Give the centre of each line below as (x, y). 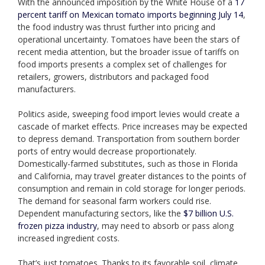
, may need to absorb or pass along (165, 226)
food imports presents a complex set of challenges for (122, 64)
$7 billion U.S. (209, 214)
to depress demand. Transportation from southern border (129, 139)
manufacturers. (47, 89)
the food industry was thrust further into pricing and (117, 27)
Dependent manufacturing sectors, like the (101, 214)
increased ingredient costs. (69, 238)
